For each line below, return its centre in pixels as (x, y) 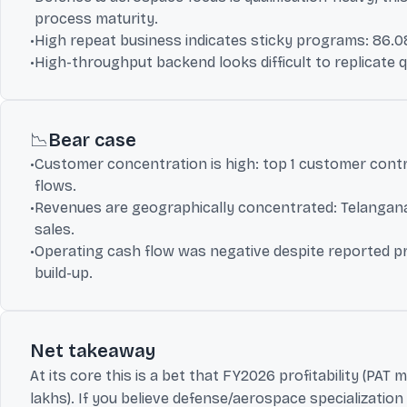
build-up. (64, 273)
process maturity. (96, 19)
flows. (55, 186)
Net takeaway (93, 351)
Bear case (92, 140)
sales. (55, 229)
